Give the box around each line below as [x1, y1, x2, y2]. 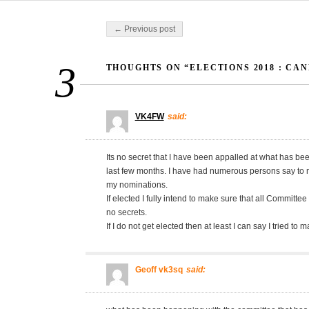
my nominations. [106, 180, 168, 190]
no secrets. [106, 208, 147, 218]
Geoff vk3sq [134, 265, 183, 275]
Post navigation [106, 21, 167, 31]
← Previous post [113, 24, 175, 34]
